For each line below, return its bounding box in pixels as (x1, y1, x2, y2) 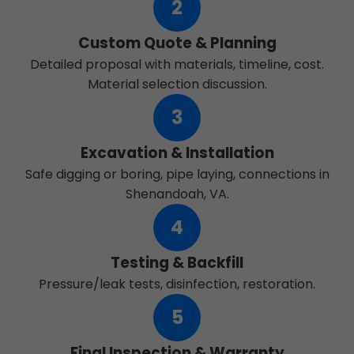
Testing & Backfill (111, 252, 243, 273)
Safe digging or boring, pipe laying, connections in (24, 165, 330, 183)
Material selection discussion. (87, 75, 267, 93)
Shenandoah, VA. (125, 185, 229, 203)
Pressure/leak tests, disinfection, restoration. (39, 275, 315, 293)
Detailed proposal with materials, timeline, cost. (30, 55, 324, 73)
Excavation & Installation (80, 142, 274, 164)
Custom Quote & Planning (77, 32, 277, 54)
